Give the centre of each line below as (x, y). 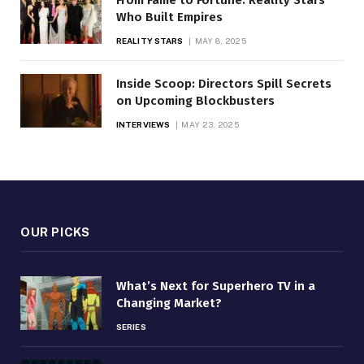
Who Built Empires (169, 17)
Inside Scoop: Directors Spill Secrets (224, 83)
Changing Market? (169, 303)
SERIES (131, 326)
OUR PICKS (55, 232)
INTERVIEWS (143, 124)
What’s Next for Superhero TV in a (216, 286)
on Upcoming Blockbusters (195, 100)
